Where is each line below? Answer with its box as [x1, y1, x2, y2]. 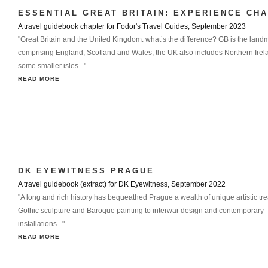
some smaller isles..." [18, 62, 86, 70]
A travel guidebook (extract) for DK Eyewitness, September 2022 [18, 180, 226, 188]
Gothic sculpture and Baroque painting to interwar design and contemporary [18, 206, 264, 215]
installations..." [18, 220, 65, 228]
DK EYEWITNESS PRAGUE [18, 166, 154, 175]
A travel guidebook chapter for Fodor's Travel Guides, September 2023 [18, 22, 246, 31]
